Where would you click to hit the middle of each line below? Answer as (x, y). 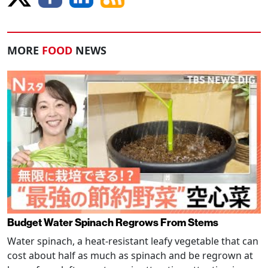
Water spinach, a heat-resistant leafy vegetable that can (133, 241)
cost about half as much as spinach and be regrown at (130, 255)
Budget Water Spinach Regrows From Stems (113, 223)
